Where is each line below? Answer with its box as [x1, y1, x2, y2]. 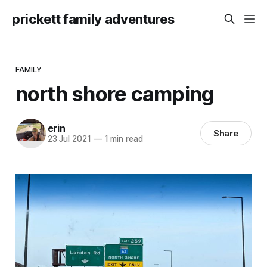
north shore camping [15, 80, 214, 106]
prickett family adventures [12, 11, 175, 27]
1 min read [101, 134, 143, 144]
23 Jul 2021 [47, 134, 91, 144]
